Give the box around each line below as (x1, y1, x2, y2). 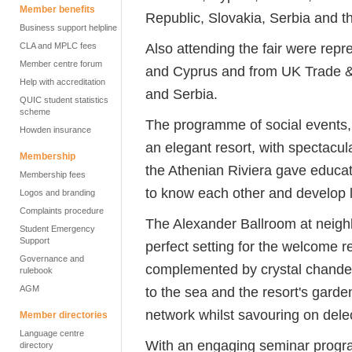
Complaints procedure (20, 206, 104, 215)
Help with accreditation (20, 77, 105, 86)
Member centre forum (20, 59, 102, 68)
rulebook (20, 266, 53, 275)
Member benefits (20, 4, 95, 15)
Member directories (20, 310, 108, 321)
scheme (20, 107, 50, 116)
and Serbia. (145, 86, 218, 102)
